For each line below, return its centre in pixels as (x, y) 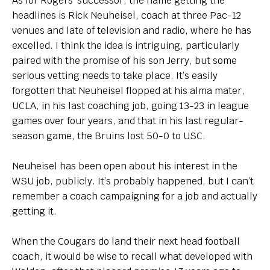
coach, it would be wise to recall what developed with (132, 256)
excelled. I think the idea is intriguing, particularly (126, 46)
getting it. (34, 211)
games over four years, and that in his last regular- (128, 121)
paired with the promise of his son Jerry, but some (124, 61)
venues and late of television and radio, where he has (132, 30)
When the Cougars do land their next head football (126, 241)
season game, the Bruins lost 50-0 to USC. (109, 136)
